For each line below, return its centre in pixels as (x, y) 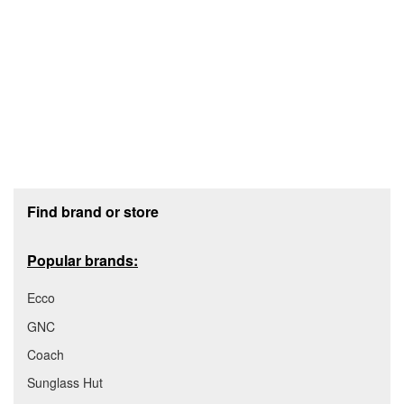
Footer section (64, 195)
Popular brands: (83, 260)
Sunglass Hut (65, 382)
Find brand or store (93, 211)
